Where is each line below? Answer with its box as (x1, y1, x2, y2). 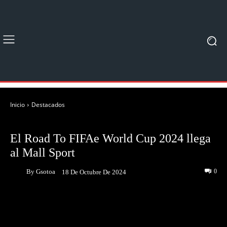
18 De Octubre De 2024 (62, 168, 126, 176)
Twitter (103, 200, 124, 207)
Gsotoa (36, 167, 55, 175)
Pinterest (162, 200, 187, 207)
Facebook (34, 200, 62, 207)
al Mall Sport (10, 146, 75, 159)
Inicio (10, 100, 25, 109)
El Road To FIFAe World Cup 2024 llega (10, 132, 211, 145)
